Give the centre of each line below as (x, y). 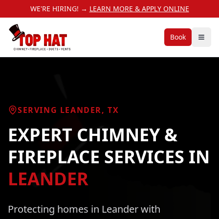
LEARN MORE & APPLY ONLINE (139, 9)
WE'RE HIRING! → (60, 9)
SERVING (39, 110)
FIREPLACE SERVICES (96, 157)
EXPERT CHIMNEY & (93, 135)
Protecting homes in (55, 209)
